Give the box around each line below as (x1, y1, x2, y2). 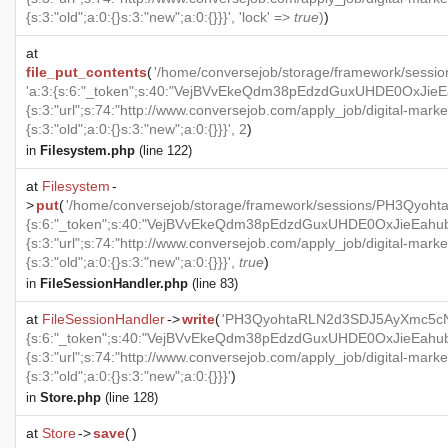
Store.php (40, 390, 101, 406)
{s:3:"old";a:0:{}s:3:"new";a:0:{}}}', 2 (26, 121, 247, 138)
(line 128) (101, 390, 158, 406)
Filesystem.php (40, 143, 135, 159)
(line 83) (188, 276, 238, 292)
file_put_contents (26, 64, 147, 81)
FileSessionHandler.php (40, 276, 188, 292)
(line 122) (135, 143, 192, 159)
